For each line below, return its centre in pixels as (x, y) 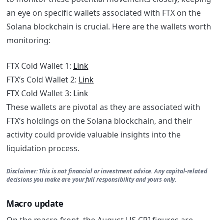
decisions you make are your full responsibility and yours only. (91, 180)
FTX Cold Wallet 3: (40, 94)
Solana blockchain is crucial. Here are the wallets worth (109, 27)
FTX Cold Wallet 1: (40, 66)
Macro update (35, 203)
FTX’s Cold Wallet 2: (42, 80)
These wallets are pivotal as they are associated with (103, 107)
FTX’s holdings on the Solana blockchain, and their (99, 121)
